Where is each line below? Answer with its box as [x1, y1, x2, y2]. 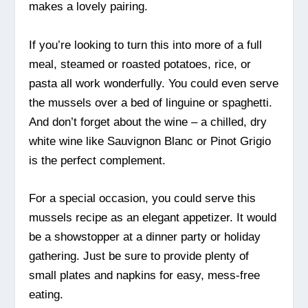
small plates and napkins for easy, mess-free [29, 268, 261, 282]
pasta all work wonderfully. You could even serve [29, 76, 279, 90]
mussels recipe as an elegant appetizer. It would [29, 210, 277, 224]
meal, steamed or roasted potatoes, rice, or [29, 57, 252, 71]
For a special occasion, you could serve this [29, 191, 256, 205]
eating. [29, 287, 64, 301]
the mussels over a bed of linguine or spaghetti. [29, 96, 273, 109]
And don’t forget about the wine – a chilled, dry [29, 115, 267, 129]
